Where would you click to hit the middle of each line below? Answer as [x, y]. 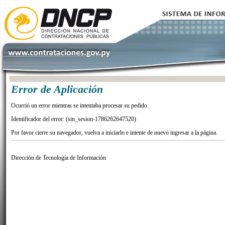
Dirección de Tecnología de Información [59, 158]
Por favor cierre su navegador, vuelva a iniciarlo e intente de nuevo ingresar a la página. [114, 133]
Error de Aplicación [57, 89]
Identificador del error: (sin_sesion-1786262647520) [74, 119]
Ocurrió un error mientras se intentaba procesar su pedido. [80, 105]
